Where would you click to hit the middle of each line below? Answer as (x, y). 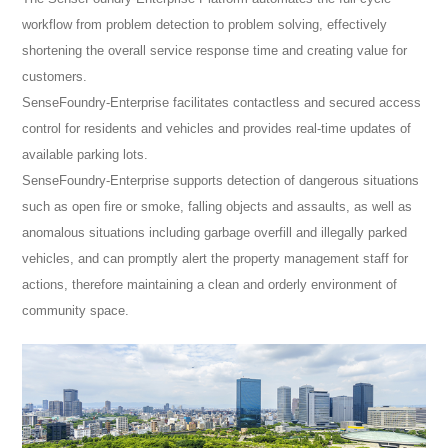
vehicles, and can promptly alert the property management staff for (215, 258)
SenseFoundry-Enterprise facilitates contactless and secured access (222, 102)
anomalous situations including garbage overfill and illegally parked (215, 232)
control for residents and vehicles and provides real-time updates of (217, 128)
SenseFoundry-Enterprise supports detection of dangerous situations (221, 180)
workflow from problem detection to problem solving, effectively (205, 24)
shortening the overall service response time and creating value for (215, 50)
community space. (76, 310)
